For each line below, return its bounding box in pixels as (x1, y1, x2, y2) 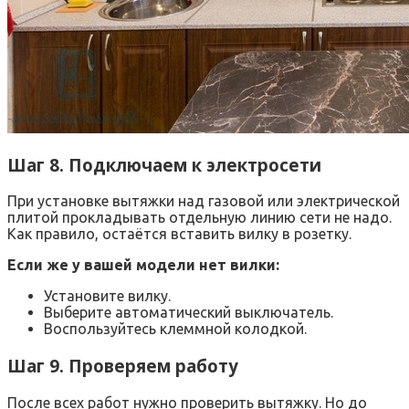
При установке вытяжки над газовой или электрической (7, 193, 400, 210)
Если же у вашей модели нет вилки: (7, 257, 279, 274)
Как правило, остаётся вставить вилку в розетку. (7, 225, 351, 243)
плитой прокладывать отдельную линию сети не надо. (7, 209, 392, 226)
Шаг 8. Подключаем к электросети (7, 152, 321, 176)
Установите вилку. (44, 288, 171, 305)
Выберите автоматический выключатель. (44, 304, 333, 321)
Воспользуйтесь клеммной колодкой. (44, 320, 307, 338)
